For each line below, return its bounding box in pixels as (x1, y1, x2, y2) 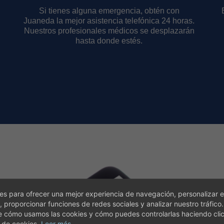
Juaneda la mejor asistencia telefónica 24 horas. (23, 16, 195, 25)
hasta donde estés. (75, 36, 143, 45)
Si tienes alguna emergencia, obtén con (38, 6, 179, 15)
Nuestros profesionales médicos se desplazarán (23, 26, 194, 35)
